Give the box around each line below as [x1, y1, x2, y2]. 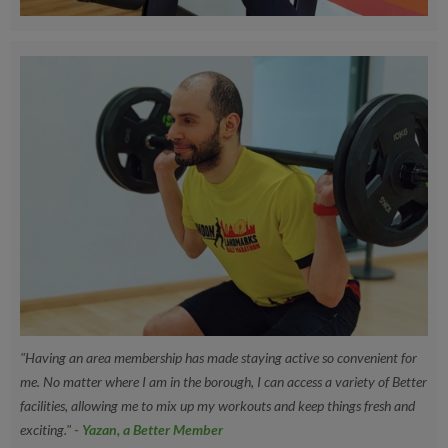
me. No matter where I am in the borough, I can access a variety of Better [20, 373, 427, 391]
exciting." [20, 421, 71, 439]
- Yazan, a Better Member [71, 421, 223, 439]
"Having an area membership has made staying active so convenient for [20, 349, 417, 367]
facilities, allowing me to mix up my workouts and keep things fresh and [20, 397, 415, 415]
